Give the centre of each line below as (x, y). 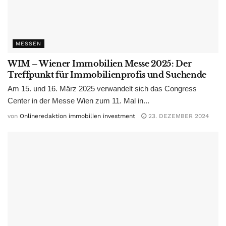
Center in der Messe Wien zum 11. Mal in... (78, 100)
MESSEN (29, 43)
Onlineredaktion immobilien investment (77, 116)
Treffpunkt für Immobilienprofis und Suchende (107, 74)
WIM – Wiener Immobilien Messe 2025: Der (100, 63)
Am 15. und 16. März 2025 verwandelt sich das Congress (102, 88)
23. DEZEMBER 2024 (178, 116)
